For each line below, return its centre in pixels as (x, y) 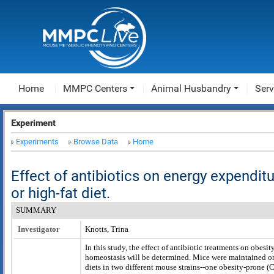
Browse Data (96, 142)
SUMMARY (36, 210)
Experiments (37, 142)
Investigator (39, 229)
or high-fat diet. (61, 193)
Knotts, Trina (107, 229)
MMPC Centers (95, 88)
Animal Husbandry (191, 88)
